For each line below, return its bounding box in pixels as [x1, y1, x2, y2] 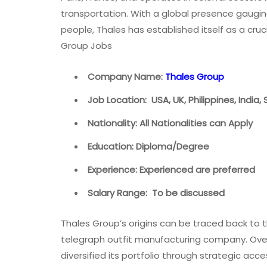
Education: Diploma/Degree [88, 139, 209, 153]
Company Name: [88, 70, 165, 83]
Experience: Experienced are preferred [88, 163, 255, 176]
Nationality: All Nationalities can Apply [88, 116, 253, 129]
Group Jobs [61, 39, 112, 52]
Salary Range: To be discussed [88, 186, 225, 199]
